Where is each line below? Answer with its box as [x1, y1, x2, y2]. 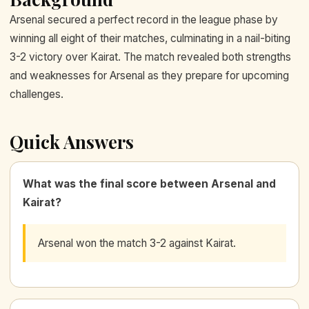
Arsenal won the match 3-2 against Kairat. [38, 236, 236, 250]
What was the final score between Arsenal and [23, 177, 276, 190]
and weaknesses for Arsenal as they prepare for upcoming [10, 68, 289, 82]
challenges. [10, 87, 63, 101]
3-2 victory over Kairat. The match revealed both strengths [10, 50, 291, 63]
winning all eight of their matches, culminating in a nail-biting [10, 31, 290, 45]
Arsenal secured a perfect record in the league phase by [10, 12, 278, 26]
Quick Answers [10, 129, 134, 154]
